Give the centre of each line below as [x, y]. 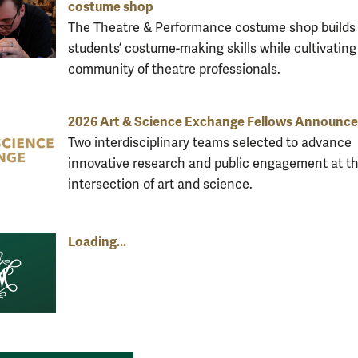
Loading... [97, 241]
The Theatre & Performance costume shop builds [212, 28]
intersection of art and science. [160, 184]
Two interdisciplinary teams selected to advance [210, 143]
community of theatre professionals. [174, 69]
